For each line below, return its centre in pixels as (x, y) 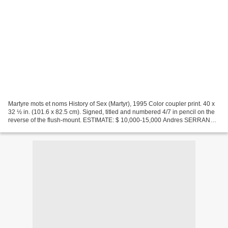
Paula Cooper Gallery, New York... (55, 128)
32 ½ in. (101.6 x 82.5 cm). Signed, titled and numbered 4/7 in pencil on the (111, 112)
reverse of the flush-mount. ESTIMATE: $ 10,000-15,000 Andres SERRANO (111, 120)
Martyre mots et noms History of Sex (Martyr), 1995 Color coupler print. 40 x (111, 104)
